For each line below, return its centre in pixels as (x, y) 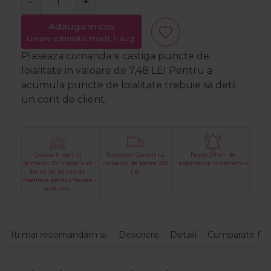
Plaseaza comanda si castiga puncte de (115, 56)
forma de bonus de (58, 171)
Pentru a (189, 71)
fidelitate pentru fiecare (57, 180)
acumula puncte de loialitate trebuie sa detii (129, 85)
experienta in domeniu (214, 163)
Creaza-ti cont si (57, 154)
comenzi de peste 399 (135, 163)
